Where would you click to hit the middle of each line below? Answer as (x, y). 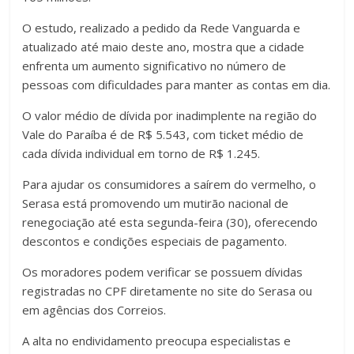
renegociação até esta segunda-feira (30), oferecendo (170, 222)
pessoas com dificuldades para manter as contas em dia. (177, 85)
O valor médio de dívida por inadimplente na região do (170, 116)
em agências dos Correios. (94, 310)
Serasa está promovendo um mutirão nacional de (156, 203)
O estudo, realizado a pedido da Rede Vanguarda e (162, 28)
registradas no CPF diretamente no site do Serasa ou (168, 291)
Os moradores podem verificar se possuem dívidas (163, 272)
